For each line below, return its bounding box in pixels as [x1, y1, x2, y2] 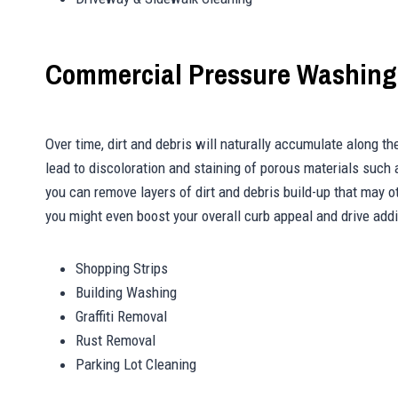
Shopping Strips [76, 259, 168, 278]
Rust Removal [76, 331, 155, 350]
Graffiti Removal [76, 307, 167, 326]
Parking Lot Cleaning [76, 355, 196, 374]
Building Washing [76, 283, 177, 302]
